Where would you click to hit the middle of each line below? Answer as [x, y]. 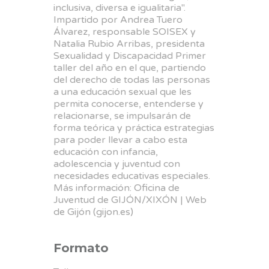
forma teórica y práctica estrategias [134, 128]
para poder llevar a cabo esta [120, 140]
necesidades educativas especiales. [132, 176]
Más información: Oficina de [116, 188]
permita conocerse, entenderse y [128, 104]
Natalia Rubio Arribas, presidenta [129, 44]
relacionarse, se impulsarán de [122, 116]
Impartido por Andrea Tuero [118, 20]
